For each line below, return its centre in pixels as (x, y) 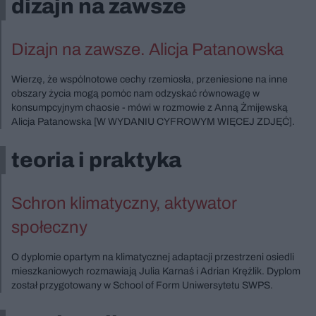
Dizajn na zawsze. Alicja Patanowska (147, 49)
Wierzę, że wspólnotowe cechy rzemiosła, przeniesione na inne (150, 79)
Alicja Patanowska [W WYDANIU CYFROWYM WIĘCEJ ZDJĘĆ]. (153, 121)
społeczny (49, 227)
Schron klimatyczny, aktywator (124, 203)
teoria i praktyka (96, 160)
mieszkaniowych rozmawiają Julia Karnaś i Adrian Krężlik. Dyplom (156, 271)
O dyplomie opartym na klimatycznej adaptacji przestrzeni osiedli (153, 257)
